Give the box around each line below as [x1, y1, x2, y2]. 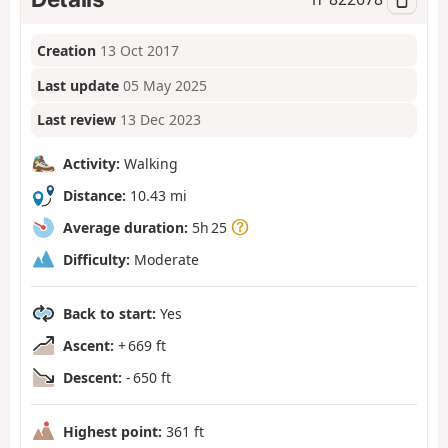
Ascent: [63, 335, 114, 355]
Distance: [63, 185, 126, 205]
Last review [37, 110, 117, 130]
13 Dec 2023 [120, 110, 202, 130]
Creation [37, 40, 97, 60]
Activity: [63, 153, 120, 173]
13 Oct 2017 [100, 40, 180, 60]
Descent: [63, 367, 122, 387]
